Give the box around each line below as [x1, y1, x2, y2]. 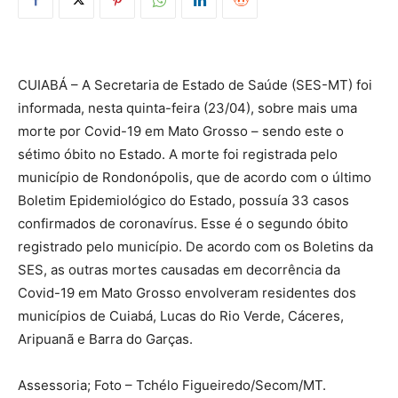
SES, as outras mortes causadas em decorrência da [18, 260, 340, 278]
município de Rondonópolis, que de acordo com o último [18, 168, 371, 186]
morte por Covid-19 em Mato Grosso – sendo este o [18, 122, 344, 139]
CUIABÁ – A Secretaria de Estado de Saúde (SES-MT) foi [18, 76, 372, 93]
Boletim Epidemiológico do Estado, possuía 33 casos [18, 191, 349, 209]
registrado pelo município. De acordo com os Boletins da [18, 237, 373, 255]
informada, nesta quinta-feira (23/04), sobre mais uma [18, 99, 357, 116]
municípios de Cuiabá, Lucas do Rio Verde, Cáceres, [18, 306, 344, 324]
